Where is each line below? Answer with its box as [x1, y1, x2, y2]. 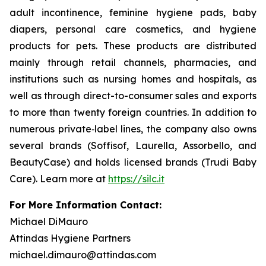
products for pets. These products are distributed [9, 40, 256, 52]
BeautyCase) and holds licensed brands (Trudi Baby [9, 156, 256, 168]
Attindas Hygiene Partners [9, 232, 131, 244]
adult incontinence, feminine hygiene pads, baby [9, 7, 256, 18]
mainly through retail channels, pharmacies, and [9, 56, 256, 68]
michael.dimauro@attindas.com [9, 249, 156, 261]
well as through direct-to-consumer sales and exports [9, 90, 256, 102]
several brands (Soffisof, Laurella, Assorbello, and [9, 140, 256, 151]
